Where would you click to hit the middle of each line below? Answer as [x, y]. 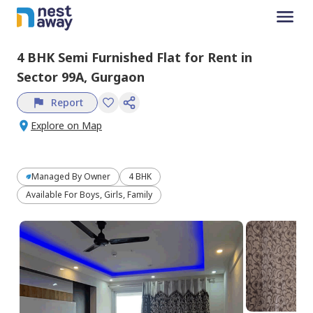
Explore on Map [66, 125]
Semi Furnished [105, 57]
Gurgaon [118, 77]
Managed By [58, 176]
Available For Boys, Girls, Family [89, 194]
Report [67, 102]
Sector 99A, [54, 77]
